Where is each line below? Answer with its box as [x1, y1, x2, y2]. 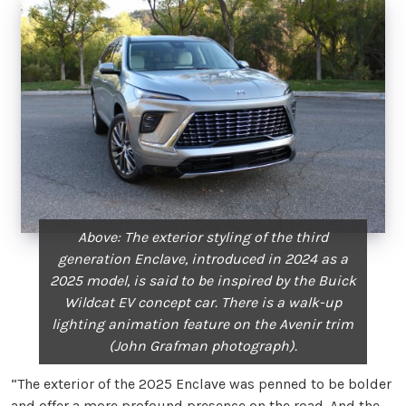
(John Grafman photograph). [108, 336, 297, 354]
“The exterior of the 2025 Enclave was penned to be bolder [11, 374, 391, 392]
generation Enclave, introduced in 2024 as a [57, 249, 348, 267]
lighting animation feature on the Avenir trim [52, 314, 354, 333]
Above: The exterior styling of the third [77, 227, 328, 246]
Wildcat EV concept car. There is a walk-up [63, 293, 342, 311]
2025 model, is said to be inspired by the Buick [49, 271, 356, 289]
